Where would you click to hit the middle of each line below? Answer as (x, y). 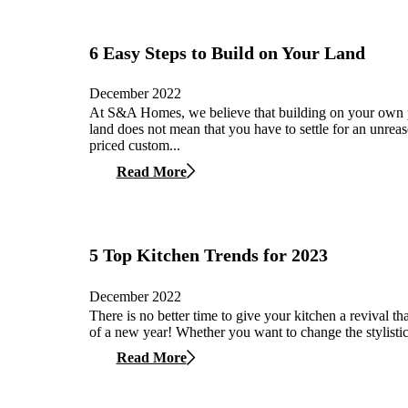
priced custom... (135, 146)
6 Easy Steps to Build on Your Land (227, 52)
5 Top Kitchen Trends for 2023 (209, 255)
